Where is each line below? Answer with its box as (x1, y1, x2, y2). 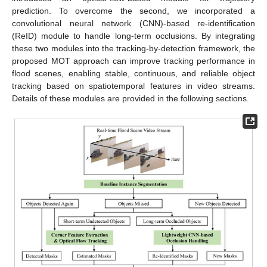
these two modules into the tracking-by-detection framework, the (12, 44, 255, 54)
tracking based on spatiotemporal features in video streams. (12, 81, 255, 91)
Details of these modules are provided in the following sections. (12, 94, 249, 104)
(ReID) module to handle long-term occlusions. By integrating (12, 31, 255, 41)
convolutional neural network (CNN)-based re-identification (12, 18, 255, 29)
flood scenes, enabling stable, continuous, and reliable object (12, 69, 255, 79)
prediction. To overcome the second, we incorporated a (12, 6, 255, 16)
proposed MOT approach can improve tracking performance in (12, 56, 255, 66)
